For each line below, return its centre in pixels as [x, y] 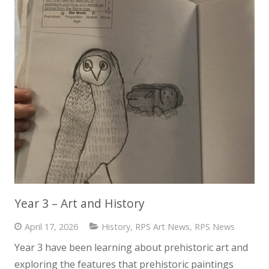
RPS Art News [162, 226]
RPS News [214, 226]
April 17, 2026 [51, 226]
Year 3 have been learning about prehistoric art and [131, 247]
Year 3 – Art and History [80, 203]
